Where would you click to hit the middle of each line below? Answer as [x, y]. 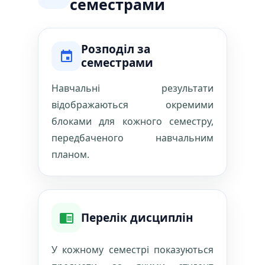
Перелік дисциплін [137, 217]
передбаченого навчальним [132, 138]
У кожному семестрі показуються [132, 250]
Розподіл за [116, 49]
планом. [70, 154]
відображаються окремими [132, 105]
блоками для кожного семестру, [132, 121]
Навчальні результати [132, 88]
